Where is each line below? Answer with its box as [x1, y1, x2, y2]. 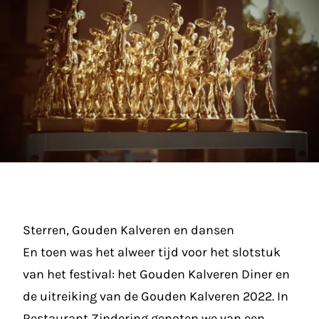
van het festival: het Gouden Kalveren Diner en [23, 266, 290, 282]
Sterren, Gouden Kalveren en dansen [23, 222, 234, 238]
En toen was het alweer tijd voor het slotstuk [23, 244, 281, 260]
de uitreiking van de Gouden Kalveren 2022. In [23, 288, 288, 304]
